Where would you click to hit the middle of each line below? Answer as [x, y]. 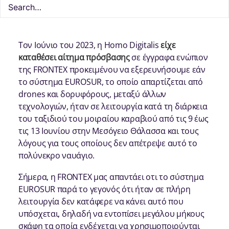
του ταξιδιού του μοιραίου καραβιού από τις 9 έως [113, 119]
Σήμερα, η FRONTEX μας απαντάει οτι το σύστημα [111, 177]
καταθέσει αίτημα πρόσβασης [74, 57]
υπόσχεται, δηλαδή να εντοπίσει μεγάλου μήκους [111, 214]
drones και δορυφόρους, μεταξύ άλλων [93, 94]
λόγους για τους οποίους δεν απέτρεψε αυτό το [108, 143]
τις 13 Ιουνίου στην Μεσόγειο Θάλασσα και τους [109, 131]
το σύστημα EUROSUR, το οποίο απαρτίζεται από [111, 82]
